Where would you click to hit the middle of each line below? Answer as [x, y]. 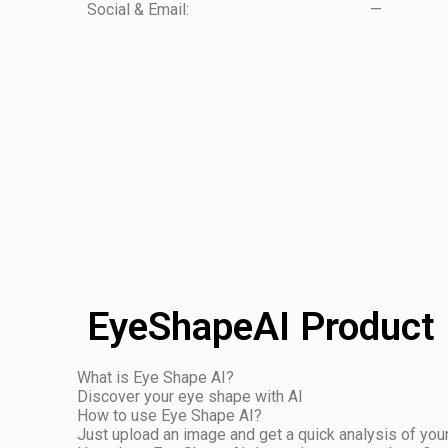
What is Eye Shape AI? [156, 377]
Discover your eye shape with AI [190, 396]
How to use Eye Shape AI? [170, 415]
